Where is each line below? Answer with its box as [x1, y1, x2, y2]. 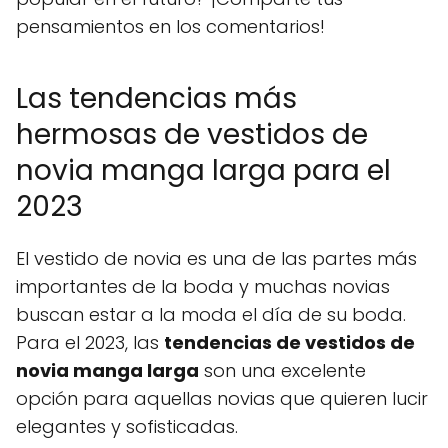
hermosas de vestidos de [16, 114, 368, 154]
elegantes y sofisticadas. [16, 413, 238, 439]
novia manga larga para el [16, 150, 391, 190]
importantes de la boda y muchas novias [16, 273, 390, 299]
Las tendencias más [16, 78, 297, 118]
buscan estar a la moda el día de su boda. [16, 301, 406, 327]
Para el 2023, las [16, 329, 164, 355]
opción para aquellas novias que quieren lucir [16, 385, 428, 411]
